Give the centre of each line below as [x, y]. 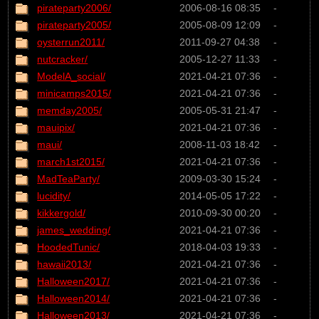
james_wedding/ [74, 230]
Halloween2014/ [74, 298]
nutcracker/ [63, 59]
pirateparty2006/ [74, 7]
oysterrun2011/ [71, 42]
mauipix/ [56, 127]
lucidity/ [54, 195]
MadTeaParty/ [69, 178]
